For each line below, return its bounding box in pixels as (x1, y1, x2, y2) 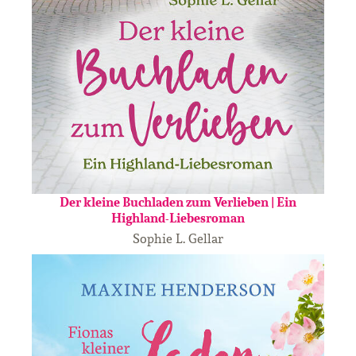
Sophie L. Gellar (133, 230, 223, 246)
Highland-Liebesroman (111, 208, 245, 226)
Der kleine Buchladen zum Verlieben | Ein (60, 192, 296, 211)
